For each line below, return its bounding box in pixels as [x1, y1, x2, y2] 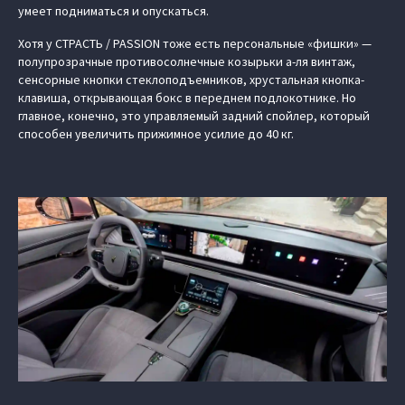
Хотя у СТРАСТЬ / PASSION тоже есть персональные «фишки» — [18, 35, 372, 52]
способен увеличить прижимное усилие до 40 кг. [18, 126, 294, 142]
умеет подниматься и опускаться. [18, 3, 209, 19]
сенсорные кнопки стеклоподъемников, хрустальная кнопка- [18, 71, 364, 88]
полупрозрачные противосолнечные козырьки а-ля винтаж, [18, 53, 355, 70]
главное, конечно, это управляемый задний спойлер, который [18, 108, 370, 124]
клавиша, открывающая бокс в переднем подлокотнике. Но [18, 89, 356, 106]
